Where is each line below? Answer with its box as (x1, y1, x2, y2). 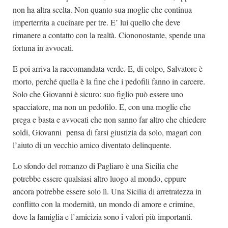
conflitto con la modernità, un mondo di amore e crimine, (13, 198, 195, 209)
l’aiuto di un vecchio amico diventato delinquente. (13, 139, 172, 150)
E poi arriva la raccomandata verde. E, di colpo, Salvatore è (13, 63, 203, 74)
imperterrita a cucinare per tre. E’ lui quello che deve (13, 16, 180, 27)
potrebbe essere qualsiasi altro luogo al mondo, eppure (13, 173, 186, 184)
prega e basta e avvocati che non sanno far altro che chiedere (13, 113, 206, 125)
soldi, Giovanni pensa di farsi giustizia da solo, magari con (13, 126, 202, 137)
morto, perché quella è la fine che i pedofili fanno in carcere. (13, 75, 205, 87)
